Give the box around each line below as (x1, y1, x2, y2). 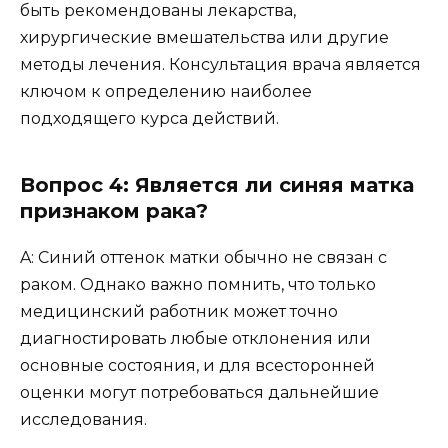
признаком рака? (20, 198, 208, 223)
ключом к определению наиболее (20, 81, 312, 101)
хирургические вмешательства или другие (20, 27, 389, 47)
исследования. (20, 409, 147, 429)
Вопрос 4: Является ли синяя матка (20, 172, 414, 197)
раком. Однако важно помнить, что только (20, 274, 376, 294)
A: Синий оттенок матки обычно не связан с (20, 247, 387, 267)
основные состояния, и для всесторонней (20, 355, 375, 375)
